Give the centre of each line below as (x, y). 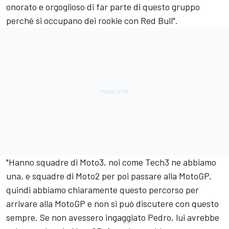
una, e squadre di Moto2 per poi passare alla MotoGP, (109, 176)
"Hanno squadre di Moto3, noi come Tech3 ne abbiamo (111, 162)
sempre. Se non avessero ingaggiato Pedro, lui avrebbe (113, 217)
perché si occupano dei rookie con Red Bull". (92, 20)
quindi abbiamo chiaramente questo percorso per (102, 189)
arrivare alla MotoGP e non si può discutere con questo (112, 203)
